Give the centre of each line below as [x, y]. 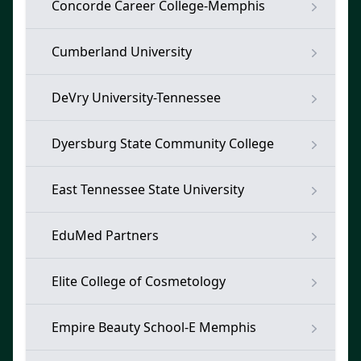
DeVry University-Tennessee [136, 98]
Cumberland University [122, 52]
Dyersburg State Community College [163, 143]
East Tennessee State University [148, 189]
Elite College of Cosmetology [139, 281]
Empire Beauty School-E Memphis [154, 327]
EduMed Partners [105, 235]
